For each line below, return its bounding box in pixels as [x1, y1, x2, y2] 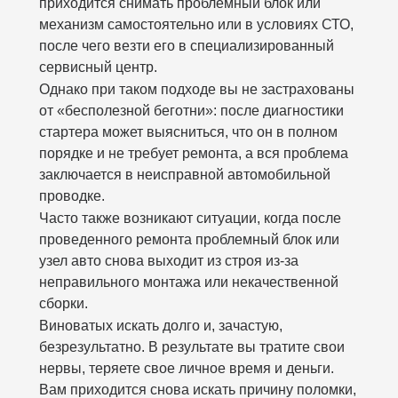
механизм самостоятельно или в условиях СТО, [39, 17, 354, 32]
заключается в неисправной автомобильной [39, 167, 330, 182]
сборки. [39, 296, 88, 311]
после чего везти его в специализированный [39, 38, 334, 53]
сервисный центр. [39, 60, 157, 75]
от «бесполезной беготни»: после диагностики [39, 103, 344, 118]
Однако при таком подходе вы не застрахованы [39, 82, 354, 97]
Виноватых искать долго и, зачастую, [39, 318, 283, 333]
